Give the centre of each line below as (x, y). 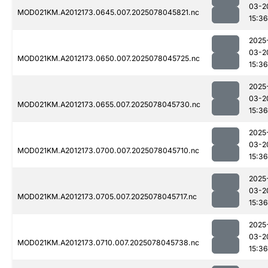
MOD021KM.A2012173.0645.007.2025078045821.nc (108, 13)
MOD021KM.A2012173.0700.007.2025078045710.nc (108, 151)
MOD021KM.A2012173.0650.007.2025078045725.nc (109, 59)
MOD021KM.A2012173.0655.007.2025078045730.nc (109, 105)
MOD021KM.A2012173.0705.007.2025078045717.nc (107, 197)
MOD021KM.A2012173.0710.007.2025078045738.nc (108, 243)
